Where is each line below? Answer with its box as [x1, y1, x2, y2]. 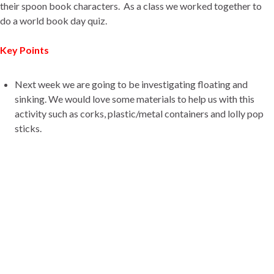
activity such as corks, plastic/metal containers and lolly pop [15, 108, 264, 120]
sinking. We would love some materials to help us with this [15, 93, 254, 105]
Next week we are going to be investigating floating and [15, 78, 248, 91]
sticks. [15, 122, 42, 135]
